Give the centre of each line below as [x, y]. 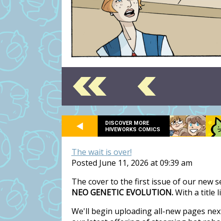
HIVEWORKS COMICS [132, 129]
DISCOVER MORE [127, 123]
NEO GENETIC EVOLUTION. [122, 192]
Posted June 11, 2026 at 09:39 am [132, 163]
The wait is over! [101, 152]
